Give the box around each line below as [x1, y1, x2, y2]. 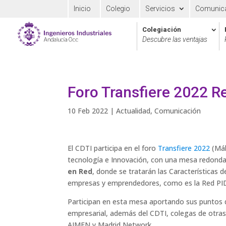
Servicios [145, 5, 176, 13]
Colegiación [142, 26, 181, 33]
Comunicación [154, 106, 201, 116]
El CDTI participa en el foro [68, 143, 158, 153]
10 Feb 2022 [68, 106, 108, 116]
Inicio [74, 5, 91, 13]
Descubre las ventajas [142, 35, 207, 43]
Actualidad [116, 106, 151, 116]
